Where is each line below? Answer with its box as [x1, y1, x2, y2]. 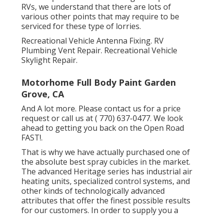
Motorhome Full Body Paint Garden [21, 76, 176, 88]
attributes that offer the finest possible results [21, 195, 190, 206]
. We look [150, 112, 183, 124]
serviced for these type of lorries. [21, 20, 141, 31]
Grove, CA [21, 88, 64, 100]
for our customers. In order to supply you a [21, 204, 178, 216]
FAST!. [21, 132, 43, 143]
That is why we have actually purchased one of [21, 146, 190, 157]
